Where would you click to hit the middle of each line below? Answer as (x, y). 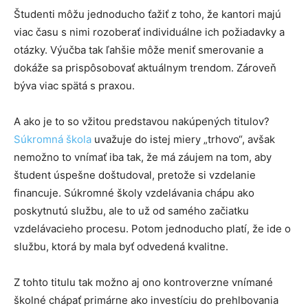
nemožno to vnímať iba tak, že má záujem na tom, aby (143, 157)
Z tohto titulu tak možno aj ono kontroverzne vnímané (143, 282)
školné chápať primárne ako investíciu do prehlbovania (146, 300)
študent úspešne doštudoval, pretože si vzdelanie (135, 175)
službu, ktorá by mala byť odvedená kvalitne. (121, 246)
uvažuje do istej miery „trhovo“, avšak (183, 139)
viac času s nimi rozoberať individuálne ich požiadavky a (149, 32)
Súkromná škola (53, 139)
